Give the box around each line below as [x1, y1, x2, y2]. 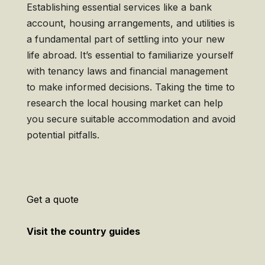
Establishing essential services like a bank [26, 1, 212, 14]
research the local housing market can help [26, 97, 223, 109]
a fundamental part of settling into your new [26, 33, 225, 46]
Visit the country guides [26, 225, 140, 238]
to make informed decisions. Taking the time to [26, 81, 235, 93]
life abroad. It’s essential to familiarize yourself [26, 49, 234, 62]
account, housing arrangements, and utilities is [26, 17, 235, 30]
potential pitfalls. [26, 129, 99, 141]
